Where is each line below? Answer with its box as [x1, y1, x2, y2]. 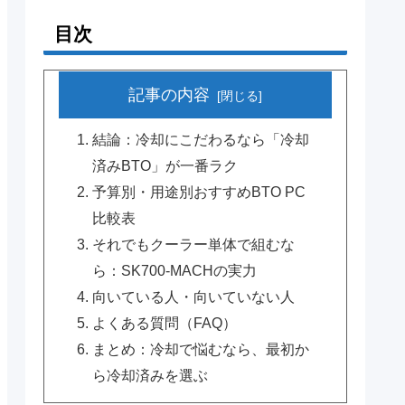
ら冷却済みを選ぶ [91, 367, 208, 384]
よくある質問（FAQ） [91, 315, 237, 332]
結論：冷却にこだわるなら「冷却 [91, 131, 309, 148]
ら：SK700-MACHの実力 [91, 262, 257, 279]
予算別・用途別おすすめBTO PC [91, 184, 306, 201]
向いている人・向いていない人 [91, 288, 295, 306]
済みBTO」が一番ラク [91, 157, 238, 174]
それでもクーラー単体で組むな [91, 236, 295, 253]
